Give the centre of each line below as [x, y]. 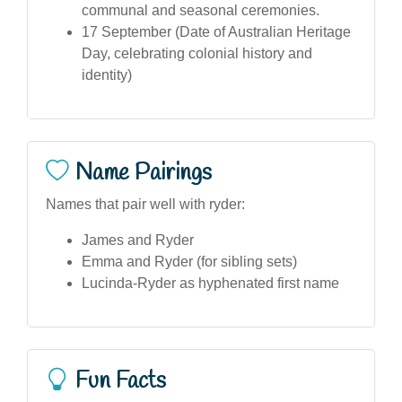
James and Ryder [138, 240]
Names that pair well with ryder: [145, 204]
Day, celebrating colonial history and [197, 53]
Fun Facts [121, 381]
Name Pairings [144, 173]
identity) [107, 74]
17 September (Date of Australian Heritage [216, 31]
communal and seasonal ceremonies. [201, 10]
